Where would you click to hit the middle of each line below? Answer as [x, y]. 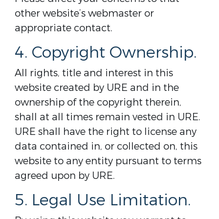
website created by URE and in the [97, 88]
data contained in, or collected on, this [106, 146]
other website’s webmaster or [84, 13]
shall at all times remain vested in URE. [108, 117]
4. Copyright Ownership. [106, 53]
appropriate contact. [64, 28]
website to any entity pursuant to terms [108, 161]
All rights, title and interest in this [94, 73]
